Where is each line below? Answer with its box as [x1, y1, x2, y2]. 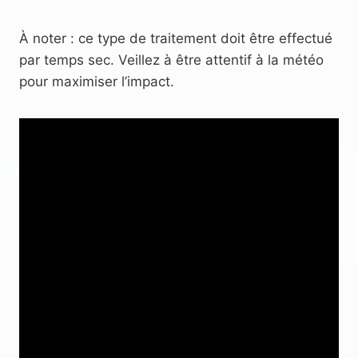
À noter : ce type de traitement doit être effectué [19, 30, 332, 46]
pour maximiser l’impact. [19, 73, 174, 89]
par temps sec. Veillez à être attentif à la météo [19, 51, 324, 68]
